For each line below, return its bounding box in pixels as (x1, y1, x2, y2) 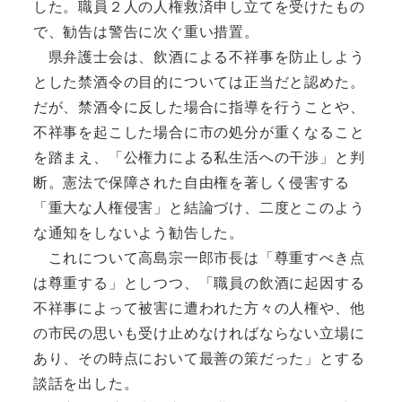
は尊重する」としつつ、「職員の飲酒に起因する (32, 272, 365, 293)
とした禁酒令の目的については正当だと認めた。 (32, 71, 365, 92)
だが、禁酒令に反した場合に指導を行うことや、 (32, 96, 365, 118)
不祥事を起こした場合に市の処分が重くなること (32, 121, 365, 143)
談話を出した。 (32, 372, 139, 394)
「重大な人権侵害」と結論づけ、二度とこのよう (32, 197, 365, 218)
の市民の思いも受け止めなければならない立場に (32, 322, 365, 344)
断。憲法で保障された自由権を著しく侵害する (32, 171, 350, 193)
